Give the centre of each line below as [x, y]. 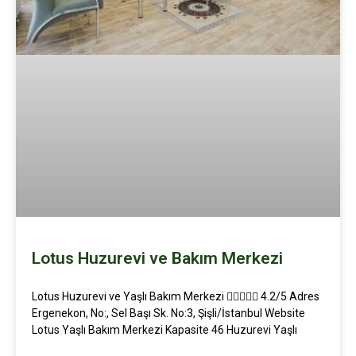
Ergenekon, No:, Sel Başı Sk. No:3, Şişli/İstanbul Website [168, 313]
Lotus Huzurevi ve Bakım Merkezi [157, 259]
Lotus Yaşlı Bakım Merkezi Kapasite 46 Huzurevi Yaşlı [164, 330]
